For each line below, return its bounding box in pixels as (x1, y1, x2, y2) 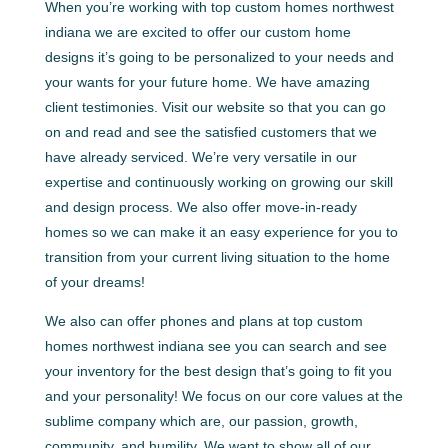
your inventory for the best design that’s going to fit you (44, 363, 392, 379)
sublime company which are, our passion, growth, (44, 413, 358, 429)
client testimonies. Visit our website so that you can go (44, 99, 386, 115)
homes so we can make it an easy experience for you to (44, 224, 398, 240)
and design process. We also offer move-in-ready (44, 199, 357, 215)
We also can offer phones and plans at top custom (44, 313, 363, 329)
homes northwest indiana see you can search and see (44, 338, 387, 354)
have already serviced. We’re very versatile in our (44, 149, 357, 165)
